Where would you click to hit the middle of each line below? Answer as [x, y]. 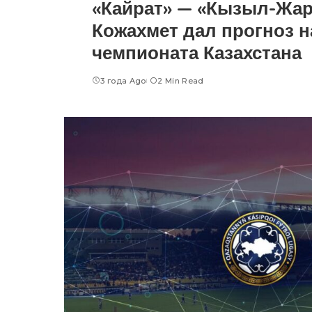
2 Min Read [181, 80]
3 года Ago [123, 80]
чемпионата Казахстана [197, 52]
